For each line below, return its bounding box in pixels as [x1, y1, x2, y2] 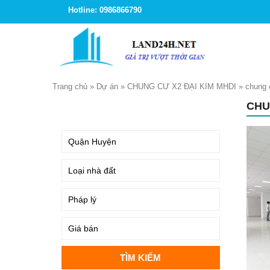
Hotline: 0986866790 [68, 5, 142, 14]
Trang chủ [52, 82, 87, 91]
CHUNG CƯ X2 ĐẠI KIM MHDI [127, 82, 236, 91]
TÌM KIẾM [64, 104, 101, 113]
